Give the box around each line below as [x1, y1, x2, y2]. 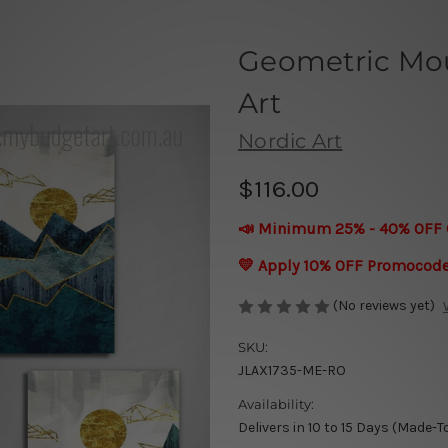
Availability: [238, 396, 314, 413]
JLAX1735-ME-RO [238, 362, 346, 380]
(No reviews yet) [333, 296, 435, 314]
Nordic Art [238, 128, 343, 153]
